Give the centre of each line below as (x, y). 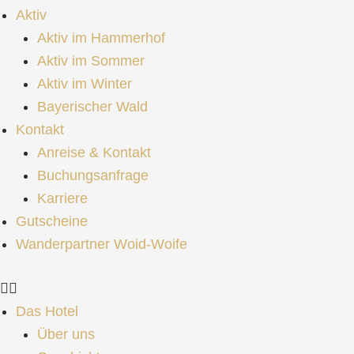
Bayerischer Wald (92, 106)
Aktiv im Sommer (91, 60)
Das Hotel (47, 311)
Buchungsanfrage (93, 175)
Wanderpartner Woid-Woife (102, 244)
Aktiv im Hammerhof (101, 38)
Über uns (66, 334)
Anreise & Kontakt (94, 152)
